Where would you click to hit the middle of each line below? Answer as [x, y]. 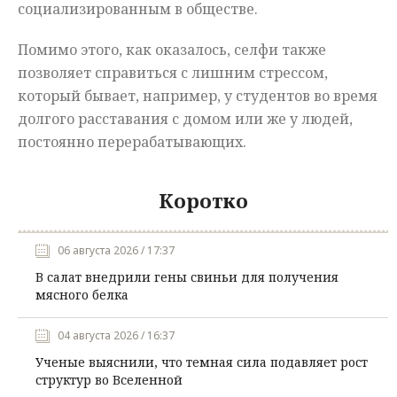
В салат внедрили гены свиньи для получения [187, 277]
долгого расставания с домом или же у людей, [185, 119]
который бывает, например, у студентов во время [198, 96]
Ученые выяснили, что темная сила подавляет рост [202, 362]
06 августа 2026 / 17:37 [116, 251]
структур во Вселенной [109, 380]
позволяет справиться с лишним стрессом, [173, 73]
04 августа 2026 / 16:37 [116, 336]
